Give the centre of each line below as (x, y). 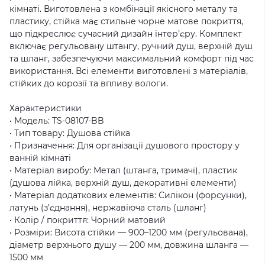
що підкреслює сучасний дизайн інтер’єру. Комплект (126, 34)
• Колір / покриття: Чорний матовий (88, 220)
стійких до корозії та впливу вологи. (89, 83)
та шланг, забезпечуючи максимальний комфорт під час (132, 59)
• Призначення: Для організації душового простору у (125, 146)
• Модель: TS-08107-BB (57, 121)
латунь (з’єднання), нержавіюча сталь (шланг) (108, 208)
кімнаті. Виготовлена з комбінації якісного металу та (124, 9)
